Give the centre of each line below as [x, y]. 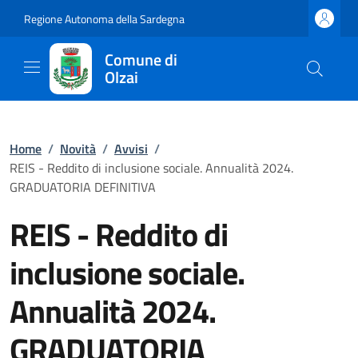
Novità [78, 149]
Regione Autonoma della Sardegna [104, 18]
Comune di [141, 60]
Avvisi [131, 149]
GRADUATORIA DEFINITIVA [83, 187]
